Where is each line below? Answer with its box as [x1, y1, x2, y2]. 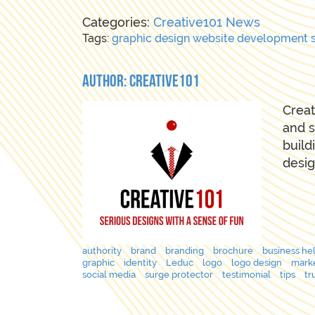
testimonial [222, 269, 271, 280]
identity [124, 257, 157, 268]
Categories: [82, 14, 153, 30]
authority [82, 245, 122, 256]
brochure [213, 245, 253, 256]
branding [165, 245, 204, 256]
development [237, 31, 308, 45]
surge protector [145, 269, 213, 280]
